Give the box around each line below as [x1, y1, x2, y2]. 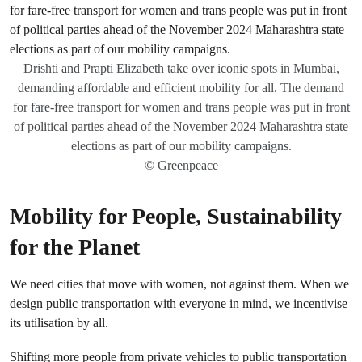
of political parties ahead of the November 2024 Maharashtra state [14, 120, 348, 133]
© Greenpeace [144, 158, 218, 172]
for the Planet [10, 234, 140, 259]
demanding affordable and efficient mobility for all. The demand [18, 81, 344, 95]
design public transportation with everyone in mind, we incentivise [10, 296, 347, 311]
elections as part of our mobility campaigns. [70, 139, 292, 153]
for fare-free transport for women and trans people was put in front [12, 100, 350, 114]
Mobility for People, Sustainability [10, 204, 342, 229]
